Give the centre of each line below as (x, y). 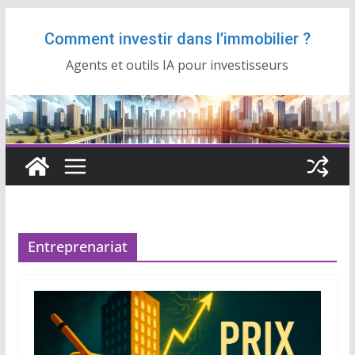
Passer (25, 18)
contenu (29, 63)
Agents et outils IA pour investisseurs (177, 65)
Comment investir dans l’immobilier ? (177, 39)
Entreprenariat (77, 247)
